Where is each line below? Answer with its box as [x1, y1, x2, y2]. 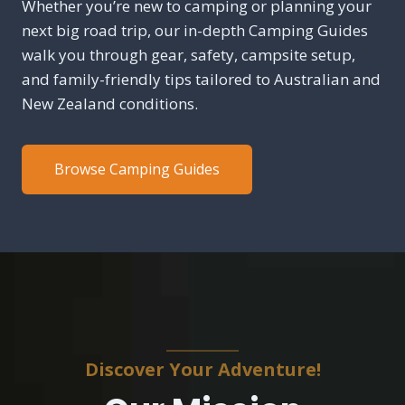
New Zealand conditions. [22, 93, 198, 115]
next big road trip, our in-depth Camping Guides [22, 20, 368, 42]
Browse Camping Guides [54, 159, 220, 180]
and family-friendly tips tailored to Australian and [22, 69, 381, 90]
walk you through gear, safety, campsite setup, [22, 44, 355, 66]
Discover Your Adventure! [84, 357, 321, 382]
